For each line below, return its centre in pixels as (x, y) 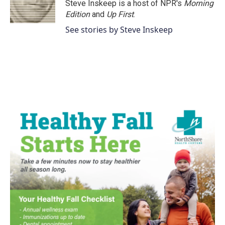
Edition (79, 14)
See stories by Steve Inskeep (119, 30)
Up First (120, 14)
